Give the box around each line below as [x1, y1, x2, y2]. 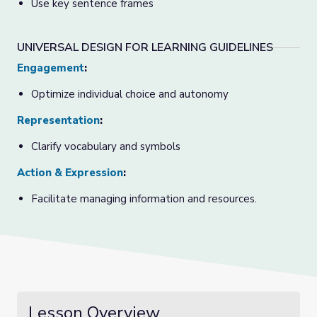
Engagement [17, 61, 84, 75]
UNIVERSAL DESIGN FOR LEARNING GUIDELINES [17, 40, 273, 55]
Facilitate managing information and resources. [31, 192, 257, 206]
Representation [17, 113, 100, 127]
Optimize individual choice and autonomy [31, 87, 229, 101]
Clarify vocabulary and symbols [31, 139, 180, 154]
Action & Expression [17, 166, 123, 180]
